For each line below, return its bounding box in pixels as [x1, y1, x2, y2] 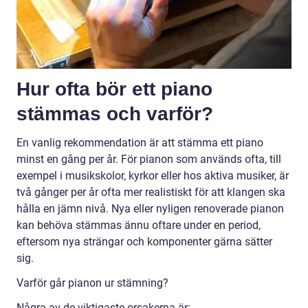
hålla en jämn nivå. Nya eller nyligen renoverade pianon [16, 202, 284, 216]
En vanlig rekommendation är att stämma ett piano [16, 136, 263, 150]
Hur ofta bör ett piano [16, 78, 212, 100]
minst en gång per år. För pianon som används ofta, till [16, 153, 281, 166]
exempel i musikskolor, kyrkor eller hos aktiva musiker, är [16, 169, 289, 183]
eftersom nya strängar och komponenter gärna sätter [16, 235, 272, 249]
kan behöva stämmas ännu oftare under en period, [16, 219, 261, 232]
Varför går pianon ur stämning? [16, 276, 168, 290]
